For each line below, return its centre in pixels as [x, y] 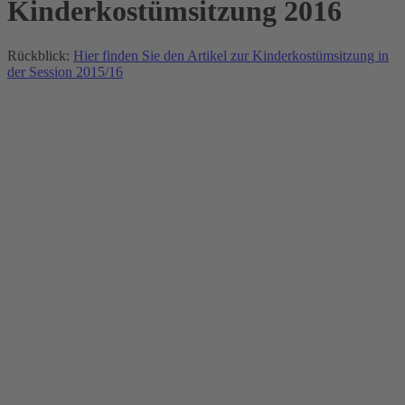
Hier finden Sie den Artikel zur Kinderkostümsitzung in [231, 55]
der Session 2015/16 [65, 71]
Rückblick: [40, 55]
